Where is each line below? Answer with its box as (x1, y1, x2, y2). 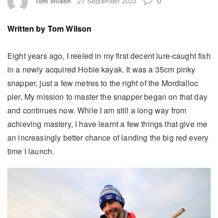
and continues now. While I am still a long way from (7, 104, 187, 116)
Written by (7, 22, 46, 34)
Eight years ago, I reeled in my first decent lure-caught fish (7, 50, 211, 61)
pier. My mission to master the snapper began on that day (7, 91, 207, 102)
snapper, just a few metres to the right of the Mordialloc (7, 77, 199, 89)
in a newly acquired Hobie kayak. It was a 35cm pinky (7, 63, 196, 75)
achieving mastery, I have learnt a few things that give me (7, 118, 208, 129)
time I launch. (7, 145, 54, 157)
